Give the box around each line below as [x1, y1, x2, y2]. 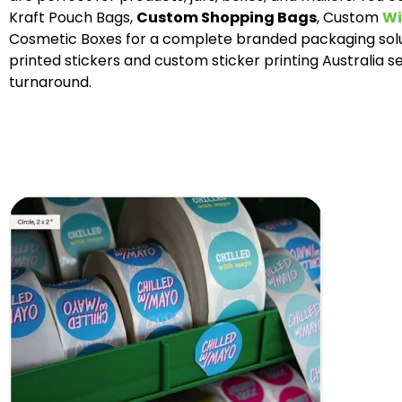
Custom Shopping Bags [136, 6, 317, 28]
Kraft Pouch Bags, [9, 6, 136, 28]
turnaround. [9, 71, 92, 92]
